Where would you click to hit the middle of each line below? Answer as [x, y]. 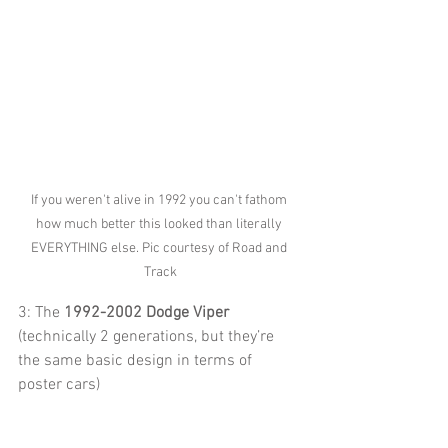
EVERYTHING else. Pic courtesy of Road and [160, 249]
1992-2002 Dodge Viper [146, 313]
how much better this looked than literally [160, 225]
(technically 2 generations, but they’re [148, 337]
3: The [41, 313]
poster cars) [59, 385]
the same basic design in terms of [137, 361]
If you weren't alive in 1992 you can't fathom [160, 201]
